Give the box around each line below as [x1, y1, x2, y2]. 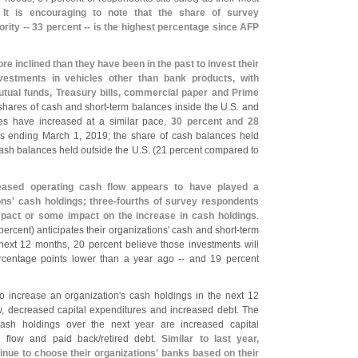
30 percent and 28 [170, 116, 259, 127]
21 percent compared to [155, 145, 260, 156]
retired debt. [100, 333, 162, 344]
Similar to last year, [161, 333, 259, 344]
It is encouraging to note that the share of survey [3, 7, 259, 18]
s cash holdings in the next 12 [121, 290, 260, 301]
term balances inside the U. [109, 101, 231, 113]
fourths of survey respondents [117, 196, 260, 207]
